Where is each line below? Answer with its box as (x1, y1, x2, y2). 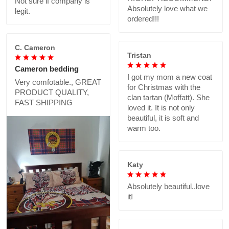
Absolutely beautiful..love (127, 182, 210, 191)
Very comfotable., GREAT (15, 78, 101, 87)
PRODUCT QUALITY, (15, 88, 89, 97)
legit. (15, 7, 30, 16)
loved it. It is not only (127, 103, 195, 112)
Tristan (127, 51, 151, 60)
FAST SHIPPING (15, 98, 73, 107)
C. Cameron (15, 43, 55, 52)
